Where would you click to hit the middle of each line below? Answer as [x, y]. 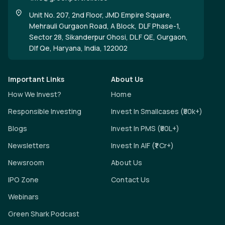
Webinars [24, 197]
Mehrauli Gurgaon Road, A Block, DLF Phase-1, [105, 26]
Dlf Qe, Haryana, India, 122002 [79, 48]
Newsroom [26, 163]
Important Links [36, 79]
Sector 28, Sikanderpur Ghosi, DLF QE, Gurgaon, [108, 37]
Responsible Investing [45, 111]
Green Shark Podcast [44, 214]
